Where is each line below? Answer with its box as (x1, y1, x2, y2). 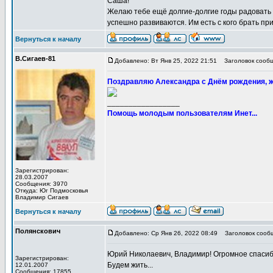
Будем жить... (107, 261, 153, 269)
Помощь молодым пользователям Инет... (107, 109, 257, 118)
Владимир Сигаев (15, 194, 68, 200)
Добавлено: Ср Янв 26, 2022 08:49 (115, 230, 218, 236)
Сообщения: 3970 (15, 180, 68, 187)
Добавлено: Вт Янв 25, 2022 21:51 (115, 57, 217, 64)
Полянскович (15, 227, 60, 235)
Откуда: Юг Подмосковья (15, 187, 88, 194)
